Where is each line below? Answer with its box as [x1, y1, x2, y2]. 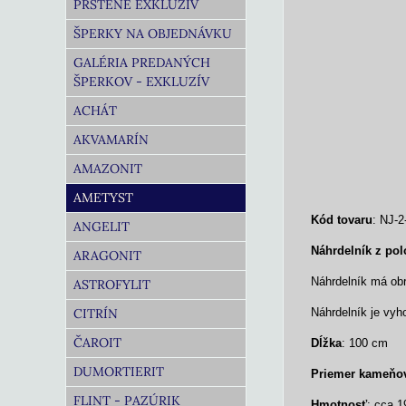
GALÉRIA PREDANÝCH [73, 54, 210, 71]
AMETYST [73, 189, 133, 206]
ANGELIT [73, 218, 130, 235]
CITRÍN [73, 305, 118, 322]
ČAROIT [73, 334, 121, 351]
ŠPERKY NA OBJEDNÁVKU [73, 25, 232, 42]
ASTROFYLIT [73, 276, 150, 293]
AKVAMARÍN [73, 131, 149, 148]
